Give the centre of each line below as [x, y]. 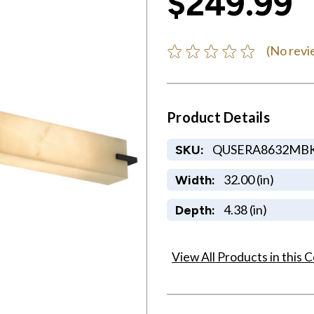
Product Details [218, 117]
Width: [195, 179]
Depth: [195, 210]
